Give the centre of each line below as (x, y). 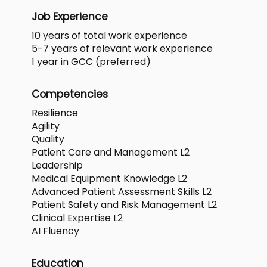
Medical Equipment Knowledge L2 (109, 178)
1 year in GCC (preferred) (91, 61)
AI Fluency (55, 231)
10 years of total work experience (109, 35)
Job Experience (70, 16)
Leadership (57, 165)
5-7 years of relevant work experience (122, 48)
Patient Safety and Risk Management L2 (124, 204)
